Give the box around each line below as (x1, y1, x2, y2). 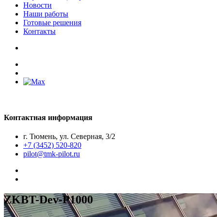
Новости (23, 1, 52, 10)
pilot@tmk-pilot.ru (23, 149, 80, 158)
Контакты (23, 27, 56, 36)
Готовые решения (23, 18, 81, 27)
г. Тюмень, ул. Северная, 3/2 (23, 132, 115, 140)
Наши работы (23, 10, 68, 18)
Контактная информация (4, 113, 93, 122)
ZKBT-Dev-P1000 (4, 193, 93, 206)
